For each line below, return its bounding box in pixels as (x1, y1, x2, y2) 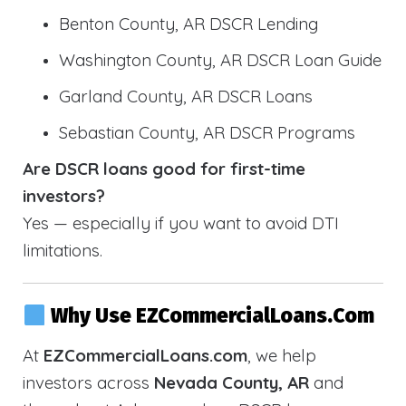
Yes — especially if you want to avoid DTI (23, 211, 339, 234)
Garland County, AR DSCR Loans (59, 84, 313, 107)
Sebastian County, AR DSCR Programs (59, 121, 355, 143)
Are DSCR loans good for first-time (23, 157, 305, 179)
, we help (247, 344, 316, 367)
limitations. (23, 238, 102, 261)
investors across (23, 372, 154, 394)
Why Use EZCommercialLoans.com (50, 304, 374, 329)
